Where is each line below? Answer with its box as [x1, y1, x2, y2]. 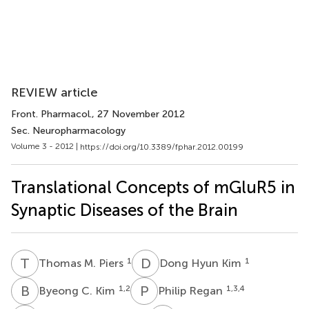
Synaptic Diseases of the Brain [11, 199, 238, 220]
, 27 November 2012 [92, 108, 185, 120]
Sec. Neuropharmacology [11, 125, 126, 137]
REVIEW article [11, 85, 98, 100]
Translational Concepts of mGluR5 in [11, 177, 295, 197]
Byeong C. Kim [39, 283, 118, 297]
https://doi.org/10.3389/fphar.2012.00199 [80, 141, 243, 152]
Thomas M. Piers [39, 256, 126, 270]
